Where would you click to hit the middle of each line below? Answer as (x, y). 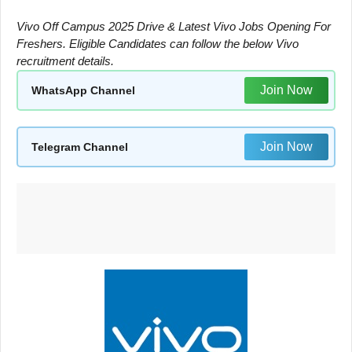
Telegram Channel (80, 147)
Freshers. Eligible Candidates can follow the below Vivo (158, 44)
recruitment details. (65, 61)
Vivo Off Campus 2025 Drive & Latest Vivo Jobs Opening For (174, 26)
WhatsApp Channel (83, 90)
